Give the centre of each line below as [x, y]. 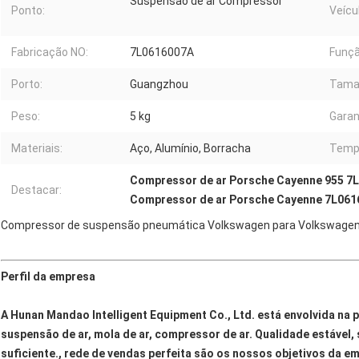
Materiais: [37, 149]
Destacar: [36, 190]
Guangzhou [159, 85]
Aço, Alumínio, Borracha [190, 149]
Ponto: [28, 11]
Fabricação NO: [50, 52]
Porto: [27, 85]
